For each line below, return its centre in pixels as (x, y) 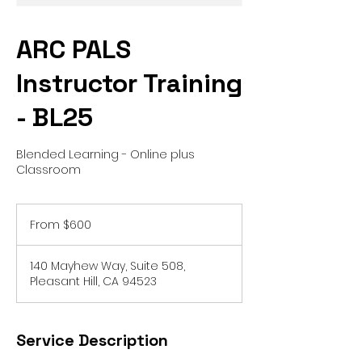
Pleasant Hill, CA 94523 (93, 281)
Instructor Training (129, 83)
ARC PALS (74, 49)
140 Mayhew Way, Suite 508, (107, 266)
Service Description (92, 340)
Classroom (48, 170)
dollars (29, 236)
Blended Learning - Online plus (105, 154)
